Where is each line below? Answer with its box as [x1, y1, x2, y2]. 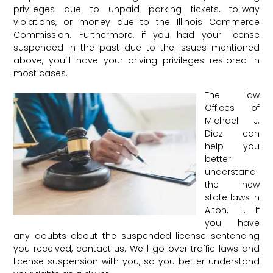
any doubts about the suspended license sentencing [13, 229, 260, 242]
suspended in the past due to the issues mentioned [13, 41, 260, 54]
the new [205, 178, 260, 191]
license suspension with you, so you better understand [13, 255, 260, 268]
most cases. [13, 67, 68, 80]
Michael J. [205, 114, 260, 127]
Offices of [205, 101, 260, 114]
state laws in [205, 191, 260, 204]
